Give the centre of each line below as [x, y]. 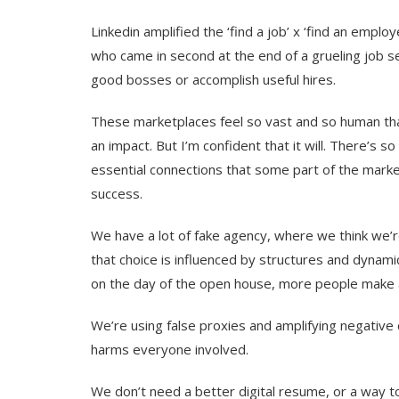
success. [117, 193]
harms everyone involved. [170, 349]
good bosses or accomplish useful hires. [213, 79]
